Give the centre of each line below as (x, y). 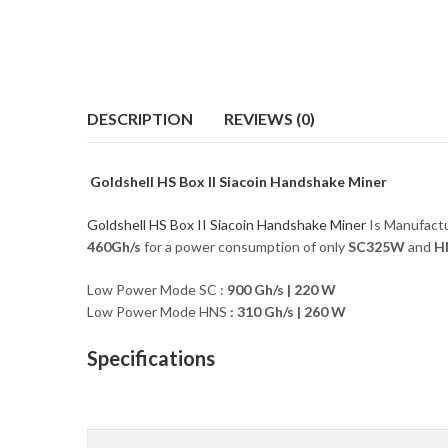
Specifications (151, 358)
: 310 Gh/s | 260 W (286, 312)
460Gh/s (115, 247)
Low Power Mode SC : (157, 290)
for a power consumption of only (246, 247)
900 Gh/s (255, 290)
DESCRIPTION (140, 118)
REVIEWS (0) (269, 118)
